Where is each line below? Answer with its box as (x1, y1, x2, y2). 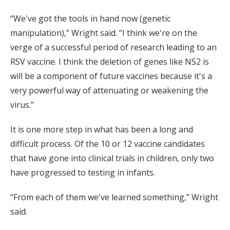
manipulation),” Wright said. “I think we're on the (10, 27, 197, 39)
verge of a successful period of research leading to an (10, 42, 217, 53)
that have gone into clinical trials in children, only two (10, 152, 214, 164)
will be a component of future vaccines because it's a (10, 70, 212, 82)
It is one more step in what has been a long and (10, 124, 193, 136)
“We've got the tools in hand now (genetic (10, 13, 170, 25)
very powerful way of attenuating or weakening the (10, 85, 208, 97)
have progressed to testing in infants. (10, 167, 155, 179)
